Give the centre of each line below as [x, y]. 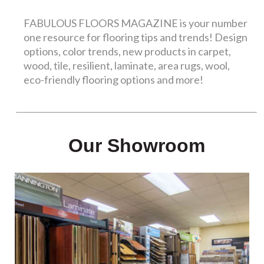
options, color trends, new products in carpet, [128, 52]
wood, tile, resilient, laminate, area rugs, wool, [127, 66]
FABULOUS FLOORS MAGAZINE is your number [136, 23]
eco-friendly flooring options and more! [114, 80]
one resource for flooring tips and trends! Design [136, 37]
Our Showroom [137, 146]
